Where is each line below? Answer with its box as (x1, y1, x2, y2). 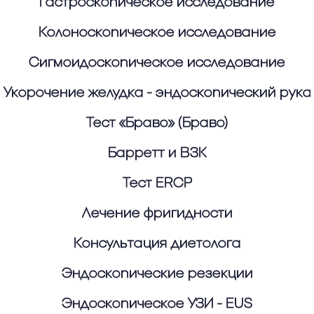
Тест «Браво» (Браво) (86, 116, 228, 130)
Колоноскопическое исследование (38, 26, 276, 40)
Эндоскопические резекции (61, 267, 253, 281)
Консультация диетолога (73, 237, 241, 251)
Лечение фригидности (81, 207, 233, 221)
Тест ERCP (122, 177, 192, 191)
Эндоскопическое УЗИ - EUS (62, 297, 252, 311)
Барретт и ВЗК (107, 146, 207, 161)
